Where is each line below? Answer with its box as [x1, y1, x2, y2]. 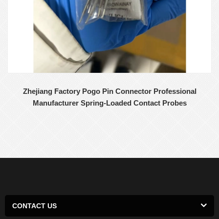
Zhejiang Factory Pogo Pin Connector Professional [22, 87, 197, 95]
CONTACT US [12, 201, 57, 210]
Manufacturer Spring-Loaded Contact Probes [32, 98, 187, 107]
